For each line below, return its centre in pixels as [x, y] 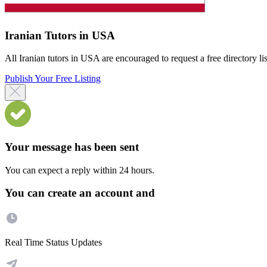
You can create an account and [80, 193]
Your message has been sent [72, 147]
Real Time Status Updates [53, 243]
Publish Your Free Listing [53, 79]
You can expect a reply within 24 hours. [80, 170]
